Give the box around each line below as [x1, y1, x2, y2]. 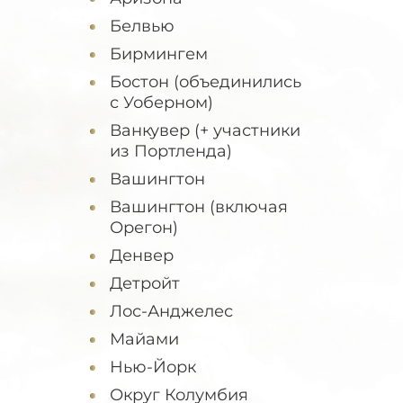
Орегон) [110, 218, 178, 237]
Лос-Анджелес [110, 301, 233, 321]
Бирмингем [110, 44, 208, 64]
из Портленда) [110, 141, 232, 161]
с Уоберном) [110, 93, 213, 112]
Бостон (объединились [110, 72, 301, 92]
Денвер [110, 246, 174, 265]
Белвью [110, 16, 175, 36]
